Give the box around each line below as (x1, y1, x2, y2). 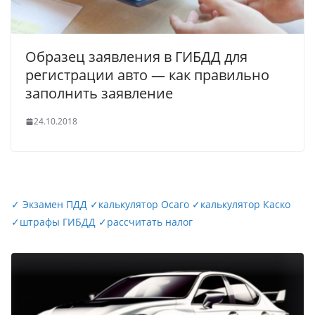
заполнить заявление (25, 84, 173, 103)
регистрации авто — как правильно (25, 65, 269, 85)
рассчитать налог (107, 215, 193, 229)
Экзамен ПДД (20, 198, 90, 212)
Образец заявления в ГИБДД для (25, 47, 247, 67)
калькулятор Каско (200, 198, 290, 212)
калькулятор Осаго (98, 198, 189, 212)
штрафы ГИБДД (20, 215, 96, 229)
